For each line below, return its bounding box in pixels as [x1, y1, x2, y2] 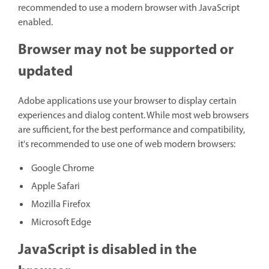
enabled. [18, 15, 53, 30]
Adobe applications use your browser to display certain [18, 94, 237, 109]
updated [18, 59, 73, 84]
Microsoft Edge [31, 216, 91, 231]
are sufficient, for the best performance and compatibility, [18, 123, 245, 138]
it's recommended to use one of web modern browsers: [18, 138, 235, 153]
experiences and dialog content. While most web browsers [18, 109, 249, 124]
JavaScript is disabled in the [18, 238, 197, 263]
